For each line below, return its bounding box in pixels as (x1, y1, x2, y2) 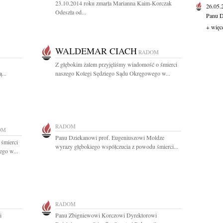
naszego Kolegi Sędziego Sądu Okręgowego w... (55, 69, 170, 77)
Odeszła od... (55, 8, 86, 16)
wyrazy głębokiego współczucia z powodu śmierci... (55, 142, 178, 150)
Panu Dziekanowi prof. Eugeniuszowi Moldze (55, 133, 164, 141)
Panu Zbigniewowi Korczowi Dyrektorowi (55, 211, 157, 219)
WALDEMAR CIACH (55, 45, 137, 57)
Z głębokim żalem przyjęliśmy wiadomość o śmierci (55, 60, 177, 68)
